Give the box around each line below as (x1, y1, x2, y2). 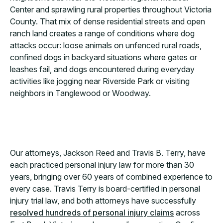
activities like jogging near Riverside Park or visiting (10, 76, 190, 86)
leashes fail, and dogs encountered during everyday (10, 64, 195, 74)
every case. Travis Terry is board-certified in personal (10, 184, 200, 194)
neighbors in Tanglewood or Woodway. (10, 88, 151, 98)
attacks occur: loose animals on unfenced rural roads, (10, 40, 202, 50)
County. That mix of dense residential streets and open (10, 16, 205, 26)
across (174, 208, 200, 218)
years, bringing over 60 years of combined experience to (10, 172, 213, 182)
